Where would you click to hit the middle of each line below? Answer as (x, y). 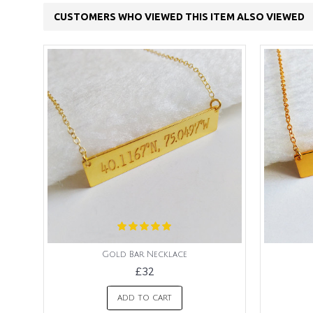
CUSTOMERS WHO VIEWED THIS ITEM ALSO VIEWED (179, 17)
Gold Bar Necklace (145, 255)
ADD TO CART (145, 298)
